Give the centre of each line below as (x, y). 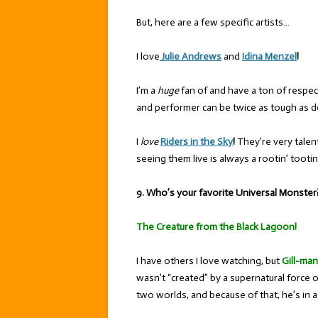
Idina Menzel (269, 56)
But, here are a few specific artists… (213, 22)
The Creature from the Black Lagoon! (216, 227)
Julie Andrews (192, 56)
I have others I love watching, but (209, 261)
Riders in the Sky (197, 142)
